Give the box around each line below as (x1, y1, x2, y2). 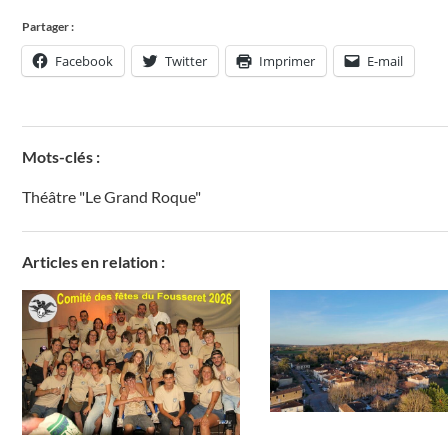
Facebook (55, 52, 113, 71)
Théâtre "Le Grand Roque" (22, 187, 201, 207)
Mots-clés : (22, 147, 100, 167)
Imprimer (259, 52, 315, 71)
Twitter (165, 52, 207, 71)
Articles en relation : (22, 252, 165, 272)
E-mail (367, 52, 403, 71)
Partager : (22, 19, 74, 35)
